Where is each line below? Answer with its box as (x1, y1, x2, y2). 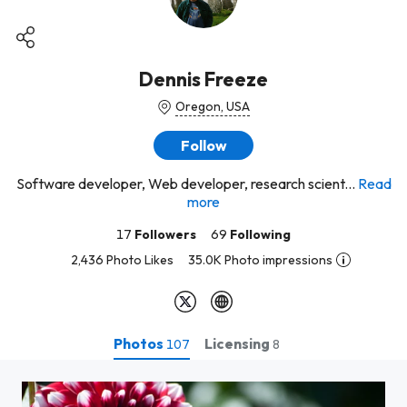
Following (230, 226, 291, 243)
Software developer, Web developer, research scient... (15, 174, 355, 193)
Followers (134, 226, 196, 243)
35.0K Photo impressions (188, 252, 333, 268)
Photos (113, 333, 166, 352)
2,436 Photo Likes (71, 252, 174, 268)
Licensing (203, 333, 273, 352)
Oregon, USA (175, 98, 250, 114)
